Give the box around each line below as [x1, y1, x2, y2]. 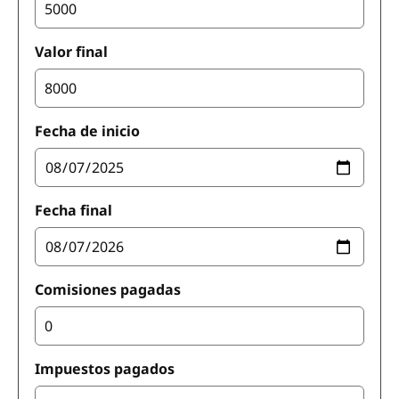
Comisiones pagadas [35, 280, 181, 299]
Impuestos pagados [35, 359, 175, 379]
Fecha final [35, 200, 112, 220]
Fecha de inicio [35, 121, 140, 141]
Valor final [35, 42, 108, 61]
